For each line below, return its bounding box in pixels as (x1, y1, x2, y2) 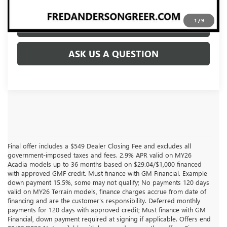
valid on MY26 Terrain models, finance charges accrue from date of (8, 187, 206, 196)
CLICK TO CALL (82, 19, 145, 32)
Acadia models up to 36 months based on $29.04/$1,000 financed (8, 160, 202, 168)
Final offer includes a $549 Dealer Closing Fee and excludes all (8, 141, 191, 150)
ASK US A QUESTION (68, 48, 159, 60)
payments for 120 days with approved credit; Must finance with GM (8, 205, 206, 214)
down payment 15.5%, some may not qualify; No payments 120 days (8, 178, 209, 186)
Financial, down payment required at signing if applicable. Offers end (8, 214, 211, 223)
